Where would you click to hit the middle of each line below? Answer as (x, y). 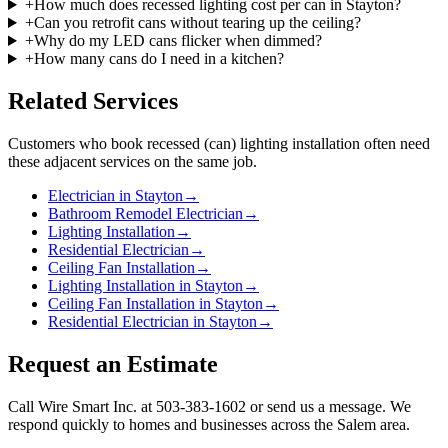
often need (395, 143)
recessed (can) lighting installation (253, 143)
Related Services (93, 100)
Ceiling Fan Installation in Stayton (155, 303)
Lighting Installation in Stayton (145, 285)
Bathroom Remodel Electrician (145, 213)
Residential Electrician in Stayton (152, 321)
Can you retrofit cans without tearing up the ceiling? (197, 23)
